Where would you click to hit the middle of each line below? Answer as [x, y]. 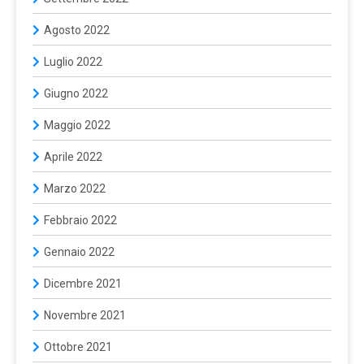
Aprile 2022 [73, 156]
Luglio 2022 [73, 61]
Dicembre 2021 [83, 283]
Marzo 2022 [75, 188]
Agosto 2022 [77, 30]
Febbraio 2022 [80, 220]
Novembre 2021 [85, 315]
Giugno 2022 [76, 93]
